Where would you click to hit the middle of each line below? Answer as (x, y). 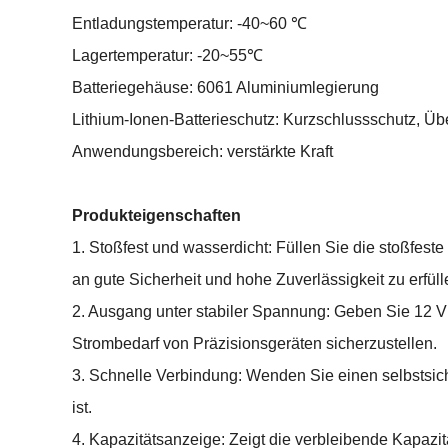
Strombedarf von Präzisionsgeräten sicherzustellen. (254, 343)
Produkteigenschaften (156, 215)
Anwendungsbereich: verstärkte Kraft (202, 151)
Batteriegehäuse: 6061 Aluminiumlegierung (225, 87)
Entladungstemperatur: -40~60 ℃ (189, 23)
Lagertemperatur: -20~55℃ (167, 55)
